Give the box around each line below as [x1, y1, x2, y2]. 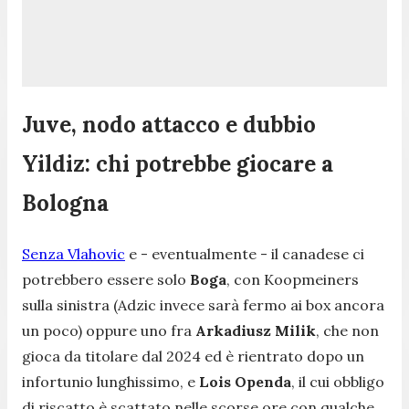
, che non [316, 320, 379, 340]
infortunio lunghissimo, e [22, 372, 199, 391]
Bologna [22, 188, 109, 217]
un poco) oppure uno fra [22, 320, 195, 340]
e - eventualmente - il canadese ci [125, 244, 364, 263]
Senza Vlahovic [22, 244, 125, 263]
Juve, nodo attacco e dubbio [22, 110, 316, 139]
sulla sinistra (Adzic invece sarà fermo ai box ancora [22, 295, 384, 314]
